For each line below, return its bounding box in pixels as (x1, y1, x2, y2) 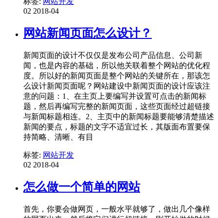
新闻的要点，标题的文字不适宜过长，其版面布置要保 (23, 123, 210, 131)
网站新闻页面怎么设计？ (23, 27, 152, 40)
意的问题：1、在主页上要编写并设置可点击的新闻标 (23, 92, 206, 101)
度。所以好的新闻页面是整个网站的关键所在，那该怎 (23, 72, 210, 80)
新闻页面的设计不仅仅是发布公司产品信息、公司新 (23, 51, 202, 60)
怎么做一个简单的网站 (23, 180, 140, 193)
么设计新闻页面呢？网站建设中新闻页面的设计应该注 (23, 82, 210, 91)
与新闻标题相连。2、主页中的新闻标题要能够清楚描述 (23, 112, 214, 121)
